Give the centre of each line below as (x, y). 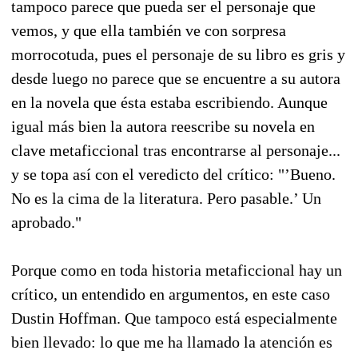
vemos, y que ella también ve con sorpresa (149, 30)
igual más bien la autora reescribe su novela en (163, 126)
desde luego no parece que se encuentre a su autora (176, 78)
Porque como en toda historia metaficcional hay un (177, 270)
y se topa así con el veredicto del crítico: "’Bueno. (173, 174)
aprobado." (46, 222)
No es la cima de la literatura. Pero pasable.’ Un (166, 198)
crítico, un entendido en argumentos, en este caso (171, 294)
